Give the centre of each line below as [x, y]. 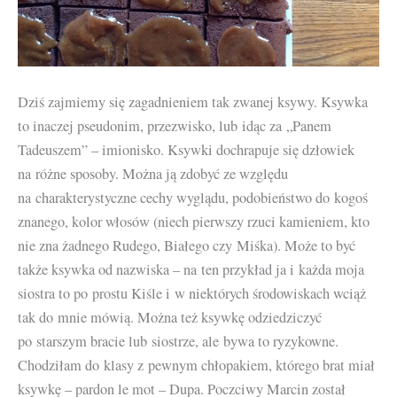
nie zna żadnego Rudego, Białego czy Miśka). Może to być [187, 246]
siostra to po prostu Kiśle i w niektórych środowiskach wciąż [192, 294]
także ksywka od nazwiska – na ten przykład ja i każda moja [191, 270]
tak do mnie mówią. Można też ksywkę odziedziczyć [170, 318]
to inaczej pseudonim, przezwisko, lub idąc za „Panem [175, 126]
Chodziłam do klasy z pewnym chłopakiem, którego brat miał [196, 366]
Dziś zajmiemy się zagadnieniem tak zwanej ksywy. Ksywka [193, 102]
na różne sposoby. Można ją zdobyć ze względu [153, 174]
